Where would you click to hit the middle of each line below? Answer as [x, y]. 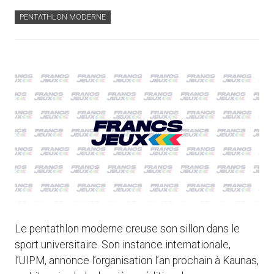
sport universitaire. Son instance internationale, [123, 245]
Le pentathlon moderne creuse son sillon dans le [127, 229]
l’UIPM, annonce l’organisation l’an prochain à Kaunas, [137, 261]
